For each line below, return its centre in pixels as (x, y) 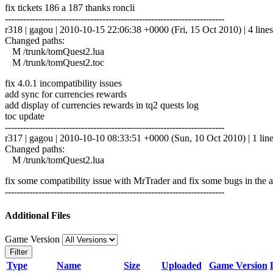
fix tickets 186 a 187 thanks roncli (70, 7)
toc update (25, 116)
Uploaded (181, 266)
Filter (19, 252)
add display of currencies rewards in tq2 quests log (102, 105)
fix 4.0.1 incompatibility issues (63, 83)
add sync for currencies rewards (66, 94)
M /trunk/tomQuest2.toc (55, 62)
